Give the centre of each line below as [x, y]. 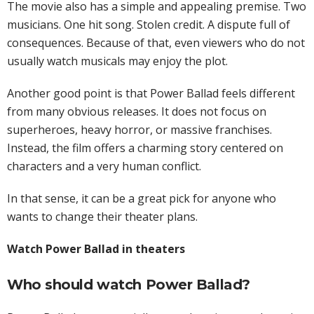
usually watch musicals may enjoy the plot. [117, 61]
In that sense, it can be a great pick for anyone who [142, 199]
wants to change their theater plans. [102, 217]
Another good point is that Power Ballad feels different [151, 94]
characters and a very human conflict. [104, 166]
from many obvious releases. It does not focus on [137, 112]
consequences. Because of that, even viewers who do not [156, 43]
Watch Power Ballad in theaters [96, 249]
